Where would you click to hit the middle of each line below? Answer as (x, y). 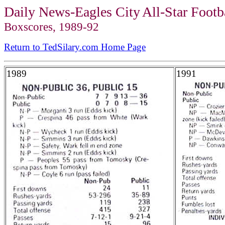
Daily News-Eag (50, 12)
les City (118, 12)
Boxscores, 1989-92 (51, 27)
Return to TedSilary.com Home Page (75, 47)
